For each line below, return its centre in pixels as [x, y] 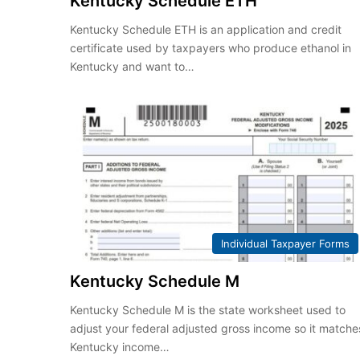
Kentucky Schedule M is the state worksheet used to [208, 309]
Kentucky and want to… [133, 66]
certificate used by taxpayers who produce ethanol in [211, 48]
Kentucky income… [120, 346]
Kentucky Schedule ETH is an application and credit [206, 29]
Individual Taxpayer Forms [285, 243]
